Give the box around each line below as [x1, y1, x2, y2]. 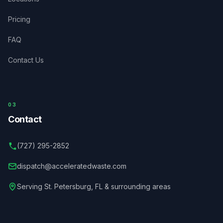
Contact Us [8, 56, 44, 65]
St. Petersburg [44, 182, 91, 191]
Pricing [8, 15, 30, 24]
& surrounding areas [103, 182, 171, 191]
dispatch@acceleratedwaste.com [17, 162, 126, 171]
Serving [17, 182, 44, 191]
